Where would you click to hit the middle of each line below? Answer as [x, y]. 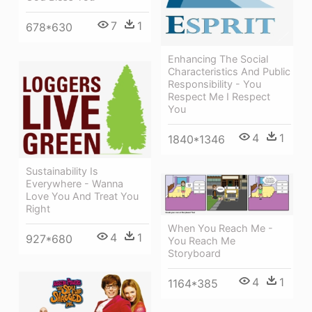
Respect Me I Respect [219, 97]
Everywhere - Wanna [75, 183]
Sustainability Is [62, 171]
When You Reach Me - [220, 228]
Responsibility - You [214, 84]
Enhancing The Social [218, 59]
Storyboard [194, 253]
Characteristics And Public [229, 72]
